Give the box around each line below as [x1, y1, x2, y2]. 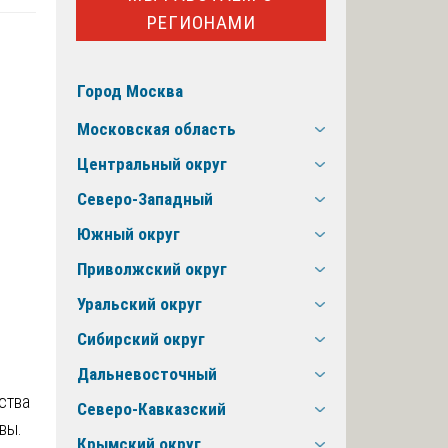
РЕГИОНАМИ [146, 10, 256, 34]
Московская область [77, 119, 236, 140]
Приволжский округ [77, 259, 227, 280]
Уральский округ [77, 294, 202, 315]
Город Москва [77, 81, 183, 102]
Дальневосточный [77, 364, 217, 385]
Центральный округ [77, 154, 227, 175]
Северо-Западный [77, 189, 213, 210]
